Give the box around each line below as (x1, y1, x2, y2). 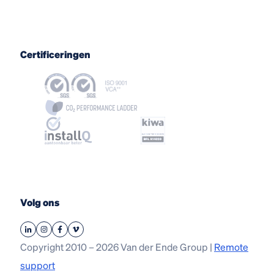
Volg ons (20, 195, 59, 209)
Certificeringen (20, 48, 91, 61)
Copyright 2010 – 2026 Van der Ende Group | (20, 240, 214, 253)
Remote (214, 240, 248, 253)
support (20, 258, 55, 272)
